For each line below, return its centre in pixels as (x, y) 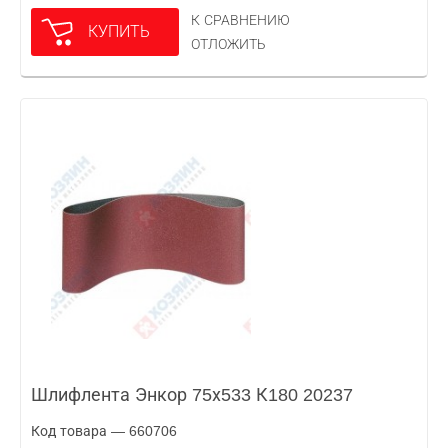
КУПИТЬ (119, 31)
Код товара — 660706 (104, 431)
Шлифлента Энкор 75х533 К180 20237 (192, 395)
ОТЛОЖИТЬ (228, 44)
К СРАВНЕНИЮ (240, 20)
